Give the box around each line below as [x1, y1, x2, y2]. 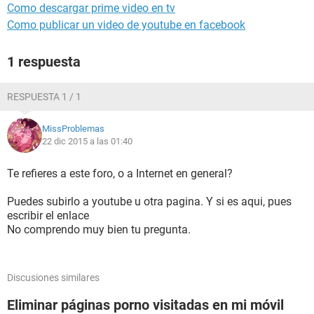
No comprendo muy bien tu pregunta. [7, 223, 191, 236]
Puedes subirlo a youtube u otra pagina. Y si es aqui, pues [7, 195, 292, 208]
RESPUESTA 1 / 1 [7, 91, 81, 102]
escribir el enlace [7, 209, 89, 222]
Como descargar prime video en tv [7, 1, 175, 15]
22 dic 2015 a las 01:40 [42, 136, 132, 146]
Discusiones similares [7, 272, 100, 283]
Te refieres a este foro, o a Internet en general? [7, 167, 233, 180]
